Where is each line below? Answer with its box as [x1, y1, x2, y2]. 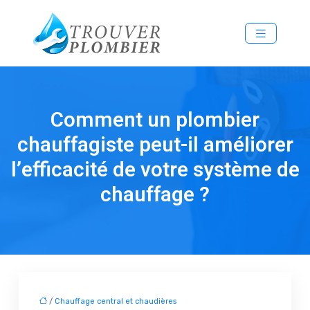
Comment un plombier [51, 104, 259, 136]
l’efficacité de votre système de [10, 154, 300, 185]
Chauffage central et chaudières [55, 296, 176, 306]
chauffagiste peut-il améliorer [17, 129, 293, 161]
